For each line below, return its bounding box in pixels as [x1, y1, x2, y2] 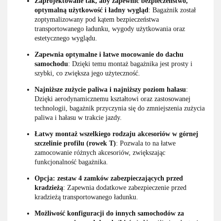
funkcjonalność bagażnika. [35, 158, 108, 166]
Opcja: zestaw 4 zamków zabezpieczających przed [35, 174, 183, 182]
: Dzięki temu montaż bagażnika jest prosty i [68, 60, 192, 68]
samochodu [35, 60, 68, 68]
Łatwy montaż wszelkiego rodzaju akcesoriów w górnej [35, 130, 198, 138]
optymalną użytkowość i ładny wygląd [35, 6, 148, 14]
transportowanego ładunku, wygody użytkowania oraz [35, 25, 185, 33]
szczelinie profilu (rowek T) [35, 139, 116, 147]
